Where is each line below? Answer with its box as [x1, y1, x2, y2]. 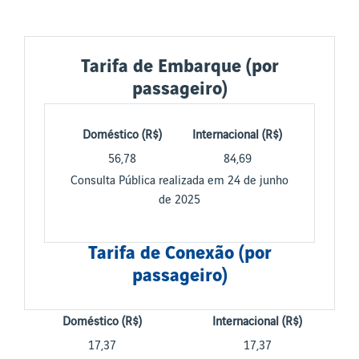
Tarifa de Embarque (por [80, 57, 279, 77]
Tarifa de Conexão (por [87, 244, 272, 264]
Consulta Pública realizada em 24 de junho [71, 174, 288, 188]
